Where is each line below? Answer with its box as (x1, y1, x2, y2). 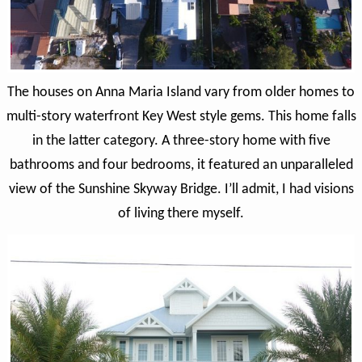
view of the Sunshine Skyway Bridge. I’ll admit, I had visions (8, 182, 354, 198)
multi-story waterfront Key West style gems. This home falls (6, 109, 356, 125)
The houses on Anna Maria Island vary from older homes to (7, 85, 355, 101)
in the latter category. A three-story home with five (32, 133, 330, 149)
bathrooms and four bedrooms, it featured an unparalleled (9, 158, 353, 174)
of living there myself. (118, 206, 244, 222)
